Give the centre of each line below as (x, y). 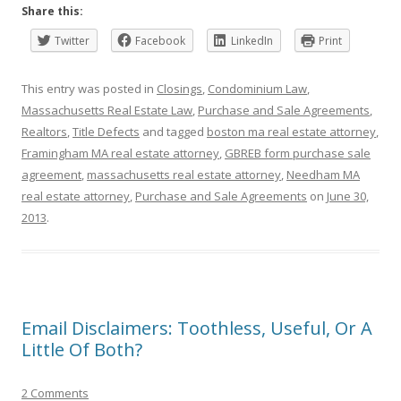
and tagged (173, 131)
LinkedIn (252, 40)
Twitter (72, 40)
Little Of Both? (82, 349)
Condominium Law (257, 88)
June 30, (348, 196)
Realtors (44, 131)
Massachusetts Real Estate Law (107, 110)
